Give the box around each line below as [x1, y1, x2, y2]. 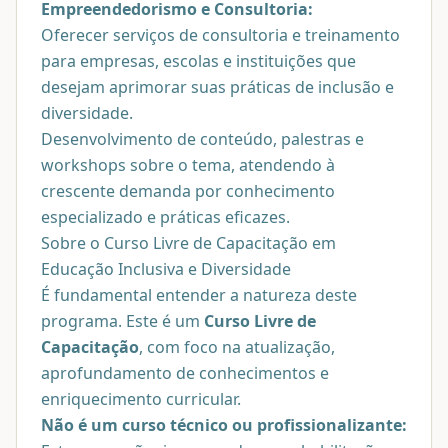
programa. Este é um [41, 309, 204, 332]
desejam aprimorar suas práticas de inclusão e [41, 75, 394, 98]
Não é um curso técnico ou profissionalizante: [41, 413, 407, 436]
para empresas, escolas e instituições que [41, 49, 356, 72]
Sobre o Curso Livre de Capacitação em [41, 231, 336, 254]
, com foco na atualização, [139, 335, 335, 358]
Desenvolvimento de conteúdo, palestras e [41, 127, 364, 150]
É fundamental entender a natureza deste [41, 283, 357, 306]
